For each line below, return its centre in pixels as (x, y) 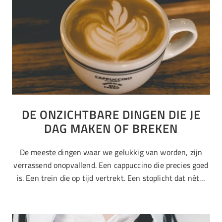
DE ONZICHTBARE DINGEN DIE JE (111, 114)
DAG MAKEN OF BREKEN (111, 128)
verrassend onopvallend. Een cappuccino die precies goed (111, 165)
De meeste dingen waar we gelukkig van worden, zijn (111, 152)
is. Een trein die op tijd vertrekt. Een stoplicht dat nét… (111, 178)
